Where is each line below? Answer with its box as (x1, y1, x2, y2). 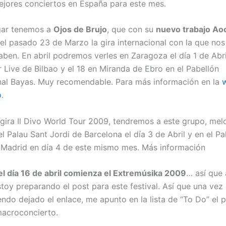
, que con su (107, 24, 156, 35)
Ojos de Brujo (53, 24, 107, 35)
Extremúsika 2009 (113, 168, 186, 179)
